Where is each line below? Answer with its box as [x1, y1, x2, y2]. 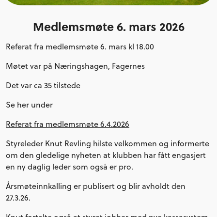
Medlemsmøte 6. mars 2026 [32, 18, 185, 35]
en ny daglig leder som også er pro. [6, 161, 135, 172]
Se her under [6, 99, 53, 110]
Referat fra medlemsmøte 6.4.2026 [6, 119, 129, 129]
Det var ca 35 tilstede [6, 80, 80, 91]
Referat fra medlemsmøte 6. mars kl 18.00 [6, 41, 154, 52]
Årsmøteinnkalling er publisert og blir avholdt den [6, 181, 186, 191]
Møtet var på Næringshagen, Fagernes [6, 61, 145, 71]
